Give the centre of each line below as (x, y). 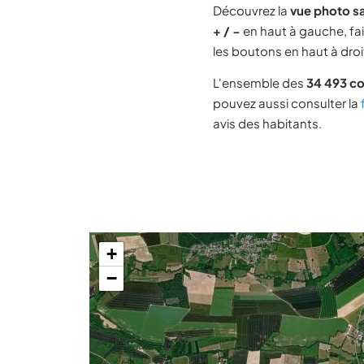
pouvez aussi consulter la (287, 103)
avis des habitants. (267, 123)
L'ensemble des (260, 82)
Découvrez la (251, 10)
